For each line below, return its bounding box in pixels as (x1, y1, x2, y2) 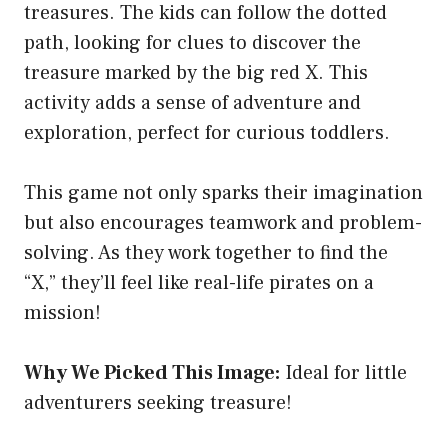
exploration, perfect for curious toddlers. (24, 120, 390, 147)
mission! (24, 300, 101, 327)
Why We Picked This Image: (24, 360, 280, 387)
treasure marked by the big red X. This (24, 60, 368, 87)
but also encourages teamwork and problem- (24, 210, 422, 237)
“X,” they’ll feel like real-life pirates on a (24, 270, 374, 297)
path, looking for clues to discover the (24, 30, 361, 57)
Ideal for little (280, 360, 407, 387)
